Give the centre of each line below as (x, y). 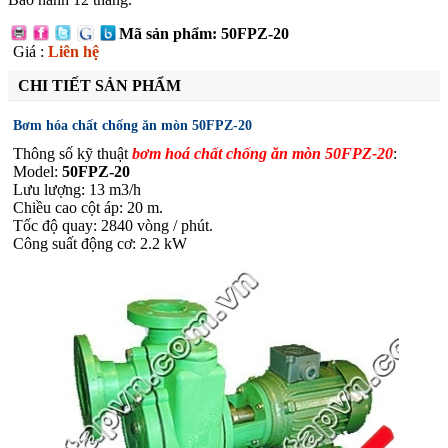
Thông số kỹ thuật (72, 154)
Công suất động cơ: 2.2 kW (100, 244)
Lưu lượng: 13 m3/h (77, 190)
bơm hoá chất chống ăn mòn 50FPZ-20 (262, 154)
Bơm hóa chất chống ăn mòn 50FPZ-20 (132, 125)
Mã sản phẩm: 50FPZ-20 (204, 33)
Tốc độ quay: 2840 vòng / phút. (113, 226)
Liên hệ (73, 51)
